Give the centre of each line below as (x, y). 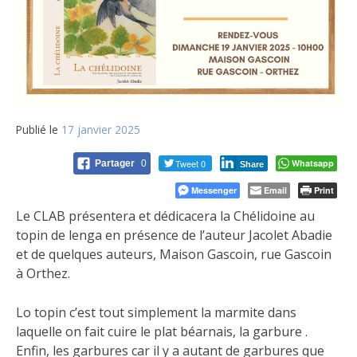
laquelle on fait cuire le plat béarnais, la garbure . (162, 332)
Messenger (214, 190)
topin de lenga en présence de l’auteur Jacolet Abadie (174, 235)
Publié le (39, 130)
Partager (116, 164)
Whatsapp (313, 163)
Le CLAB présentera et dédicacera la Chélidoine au (165, 216)
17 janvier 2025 (101, 130)
